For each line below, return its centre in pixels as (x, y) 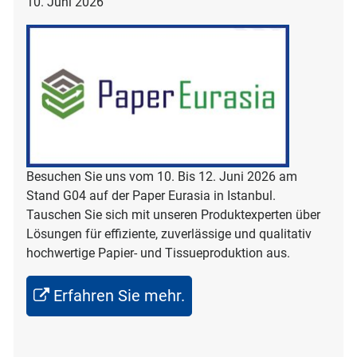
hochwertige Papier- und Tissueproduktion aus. (158, 253)
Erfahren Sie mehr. (119, 295)
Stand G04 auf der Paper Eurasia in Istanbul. (151, 195)
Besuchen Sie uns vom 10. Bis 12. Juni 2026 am (162, 176)
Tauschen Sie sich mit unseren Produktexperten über (173, 214)
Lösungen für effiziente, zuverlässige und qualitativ (169, 233)
